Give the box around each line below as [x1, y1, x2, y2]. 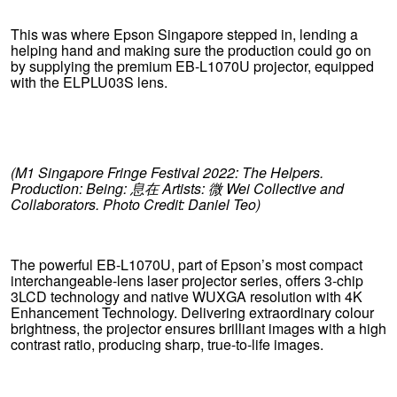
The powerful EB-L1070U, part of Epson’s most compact [11, 254, 362, 275]
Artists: [159, 178, 208, 198]
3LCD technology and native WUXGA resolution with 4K [11, 286, 362, 307]
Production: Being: [11, 178, 130, 198]
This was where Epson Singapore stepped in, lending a [11, 24, 358, 44]
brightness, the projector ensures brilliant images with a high [11, 318, 386, 339]
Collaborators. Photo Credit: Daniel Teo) [11, 194, 261, 214]
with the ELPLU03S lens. [11, 72, 167, 92]
